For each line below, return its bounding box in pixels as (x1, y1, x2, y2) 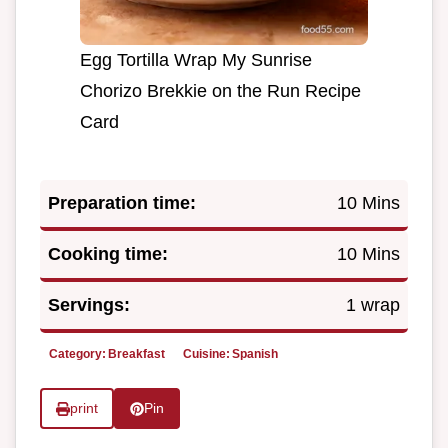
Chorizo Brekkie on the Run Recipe (80, 81, 361, 102)
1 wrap (346, 295, 400, 316)
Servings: (48, 295, 130, 316)
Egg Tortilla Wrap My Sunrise (80, 50, 312, 71)
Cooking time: (48, 244, 168, 265)
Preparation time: (48, 193, 196, 214)
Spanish (232, 347, 278, 362)
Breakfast (108, 347, 165, 362)
